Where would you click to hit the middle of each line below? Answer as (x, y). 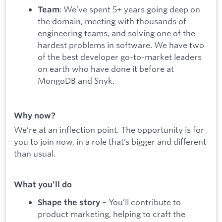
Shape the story (69, 202)
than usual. (35, 153)
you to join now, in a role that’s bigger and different (110, 141)
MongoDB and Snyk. (76, 80)
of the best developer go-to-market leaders (120, 56)
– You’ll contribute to (140, 202)
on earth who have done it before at (106, 68)
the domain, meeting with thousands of (112, 21)
